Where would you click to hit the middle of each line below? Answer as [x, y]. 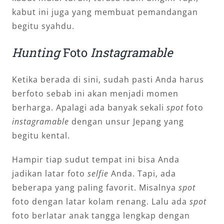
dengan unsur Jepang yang [126, 121]
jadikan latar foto [50, 173]
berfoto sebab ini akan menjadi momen [95, 93]
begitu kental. [41, 135]
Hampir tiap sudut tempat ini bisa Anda [96, 159]
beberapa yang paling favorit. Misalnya [95, 187]
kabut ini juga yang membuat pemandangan [105, 12]
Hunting [36, 52]
